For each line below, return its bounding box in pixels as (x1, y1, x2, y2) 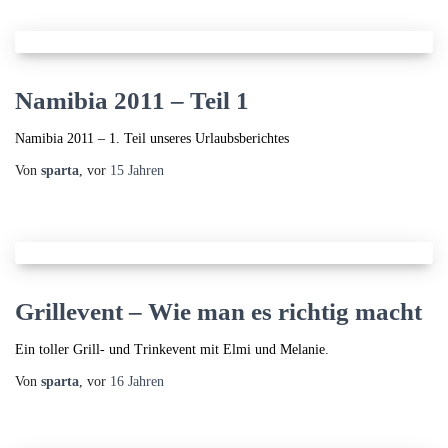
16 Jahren (110, 374, 164, 389)
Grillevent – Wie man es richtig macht (15, 298, 422, 325)
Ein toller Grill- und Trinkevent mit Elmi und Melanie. (15, 342, 329, 357)
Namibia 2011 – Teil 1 (15, 87, 249, 114)
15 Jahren (110, 163, 164, 178)
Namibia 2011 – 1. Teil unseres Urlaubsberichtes (15, 131, 289, 146)
